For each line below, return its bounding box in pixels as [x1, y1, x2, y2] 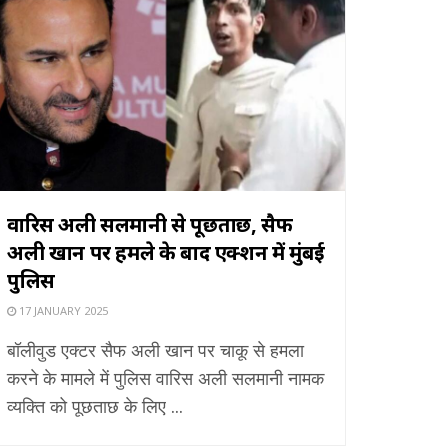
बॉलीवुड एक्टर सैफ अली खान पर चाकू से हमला [7, 337, 304, 362]
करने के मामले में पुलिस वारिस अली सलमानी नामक [7, 365, 324, 390]
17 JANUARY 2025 [16, 302, 108, 318]
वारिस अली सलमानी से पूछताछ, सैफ [7, 210, 293, 238]
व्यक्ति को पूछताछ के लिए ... [7, 393, 183, 418]
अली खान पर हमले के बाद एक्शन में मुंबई [7, 238, 325, 266]
